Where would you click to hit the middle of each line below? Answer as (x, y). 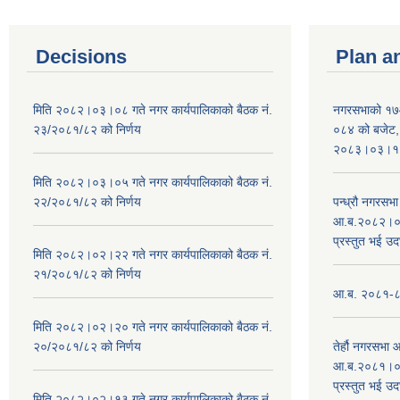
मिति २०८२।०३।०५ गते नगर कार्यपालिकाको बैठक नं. (153, 182)
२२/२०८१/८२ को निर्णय (87, 201)
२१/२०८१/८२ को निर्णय (87, 274)
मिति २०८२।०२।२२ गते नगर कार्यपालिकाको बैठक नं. (153, 254)
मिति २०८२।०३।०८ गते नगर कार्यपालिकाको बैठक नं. (153, 109)
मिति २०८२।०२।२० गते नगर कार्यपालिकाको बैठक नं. (153, 326)
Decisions (81, 56)
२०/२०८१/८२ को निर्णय (87, 346)
